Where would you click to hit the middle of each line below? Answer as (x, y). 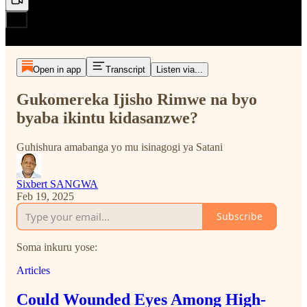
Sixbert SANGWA (57, 184)
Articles (33, 270)
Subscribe (240, 217)
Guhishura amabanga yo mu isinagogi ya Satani (120, 147)
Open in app (57, 70)
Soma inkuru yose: (57, 247)
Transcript (125, 70)
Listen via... (179, 70)
